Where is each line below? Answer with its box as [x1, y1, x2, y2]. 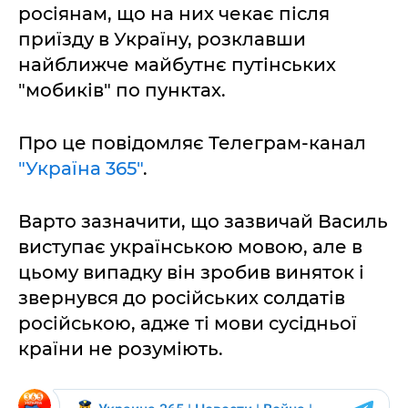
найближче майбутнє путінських [18, 54, 336, 76]
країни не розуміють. [18, 338, 223, 360]
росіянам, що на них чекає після [18, 3, 330, 25]
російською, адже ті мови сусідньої [18, 312, 357, 334]
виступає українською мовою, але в [18, 236, 362, 258]
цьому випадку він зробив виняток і [18, 261, 364, 283]
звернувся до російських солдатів [18, 287, 345, 309]
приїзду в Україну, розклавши [18, 28, 306, 50]
